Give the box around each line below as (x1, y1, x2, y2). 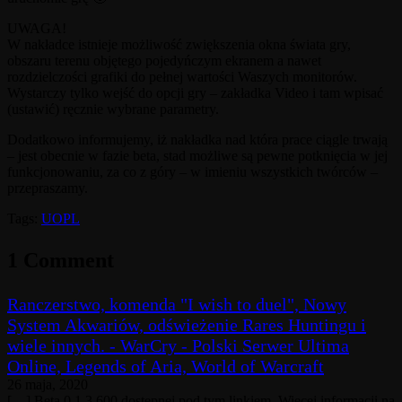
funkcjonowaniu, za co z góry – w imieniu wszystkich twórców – (7, 163, 378, 179)
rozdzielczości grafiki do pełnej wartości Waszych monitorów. (7, 68, 357, 84)
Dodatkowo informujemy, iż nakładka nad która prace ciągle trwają (7, 131, 388, 147)
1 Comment (7, 248, 114, 272)
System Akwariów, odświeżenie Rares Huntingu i (7, 314, 366, 335)
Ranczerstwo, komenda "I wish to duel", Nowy (7, 293, 346, 314)
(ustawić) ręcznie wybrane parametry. (7, 100, 219, 117)
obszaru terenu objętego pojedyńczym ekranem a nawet (7, 52, 321, 68)
